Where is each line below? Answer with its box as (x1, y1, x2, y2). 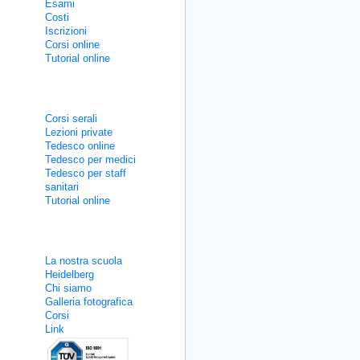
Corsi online (45, 39, 100, 51)
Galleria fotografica (45, 296, 133, 308)
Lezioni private (45, 126, 112, 138)
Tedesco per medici (45, 153, 136, 166)
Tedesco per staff (45, 167, 126, 179)
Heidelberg (45, 268, 94, 280)
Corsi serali (45, 112, 97, 125)
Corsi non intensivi (14, 88, 100, 100)
